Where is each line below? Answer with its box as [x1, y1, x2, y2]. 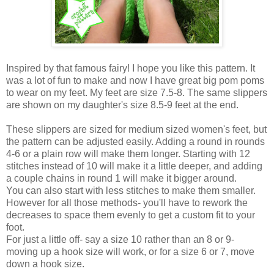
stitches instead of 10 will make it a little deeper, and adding [6, 161, 262, 172]
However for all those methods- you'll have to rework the [6, 198, 248, 209]
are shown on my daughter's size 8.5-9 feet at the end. [6, 100, 239, 111]
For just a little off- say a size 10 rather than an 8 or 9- [6, 234, 234, 245]
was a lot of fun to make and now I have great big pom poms [6, 75, 264, 86]
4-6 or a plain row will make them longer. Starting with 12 [6, 149, 250, 160]
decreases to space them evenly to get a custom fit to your [6, 210, 255, 221]
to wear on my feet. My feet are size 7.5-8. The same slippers [6, 87, 267, 98]
